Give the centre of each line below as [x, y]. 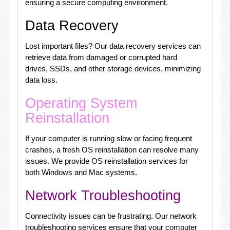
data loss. [41, 80]
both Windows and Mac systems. [81, 172]
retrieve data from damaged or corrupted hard [101, 57]
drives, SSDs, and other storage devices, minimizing [113, 69]
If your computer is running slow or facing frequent [108, 138]
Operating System [81, 103]
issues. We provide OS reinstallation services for [106, 161]
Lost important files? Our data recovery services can [113, 46]
